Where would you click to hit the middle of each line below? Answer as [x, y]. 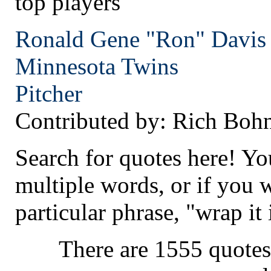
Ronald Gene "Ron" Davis [141, 39]
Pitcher [49, 93]
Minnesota [65, 66]
